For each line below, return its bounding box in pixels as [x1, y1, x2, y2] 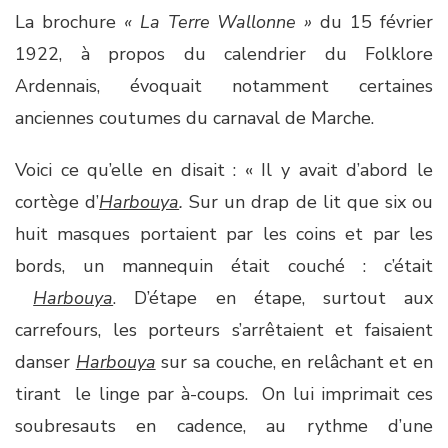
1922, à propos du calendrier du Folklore [15, 42, 433, 66]
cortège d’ [15, 190, 100, 214]
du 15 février [312, 10, 434, 34]
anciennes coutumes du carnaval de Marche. [15, 106, 374, 130]
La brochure [15, 10, 124, 34]
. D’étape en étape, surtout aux [113, 286, 434, 310]
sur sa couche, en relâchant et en [155, 350, 433, 374]
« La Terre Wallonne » [123, 10, 313, 34]
